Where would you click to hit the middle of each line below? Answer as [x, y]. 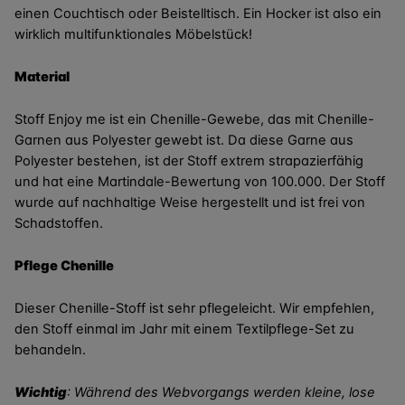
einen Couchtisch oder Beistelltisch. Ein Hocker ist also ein [198, 14]
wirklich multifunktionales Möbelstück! [133, 34]
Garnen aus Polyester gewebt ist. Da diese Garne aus [184, 140]
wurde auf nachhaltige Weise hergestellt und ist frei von [190, 202]
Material [42, 77]
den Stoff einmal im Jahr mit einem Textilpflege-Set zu [184, 329]
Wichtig [41, 392]
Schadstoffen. [59, 223]
